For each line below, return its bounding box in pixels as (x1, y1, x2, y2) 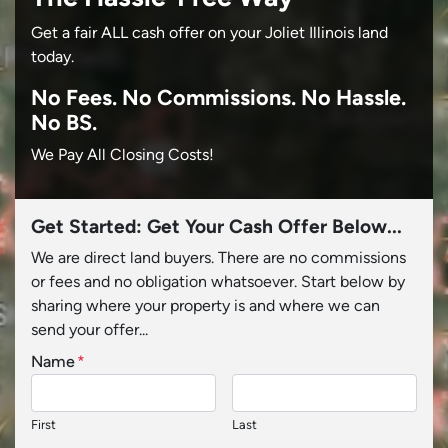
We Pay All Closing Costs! (31, 144, 214, 164)
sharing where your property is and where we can (31, 295, 380, 315)
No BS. (31, 108, 97, 135)
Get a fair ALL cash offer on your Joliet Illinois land (31, 22, 388, 42)
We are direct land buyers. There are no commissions (31, 247, 406, 267)
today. (31, 46, 74, 66)
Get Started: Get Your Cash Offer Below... (31, 214, 402, 238)
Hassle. (336, 83, 406, 110)
